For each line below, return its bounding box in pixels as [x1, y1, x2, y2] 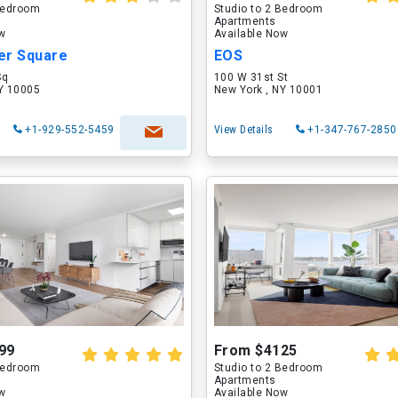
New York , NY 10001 [213, 84, 323, 96]
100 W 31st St [213, 71, 289, 84]
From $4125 [213, 342, 298, 359]
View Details [213, 123, 274, 136]
